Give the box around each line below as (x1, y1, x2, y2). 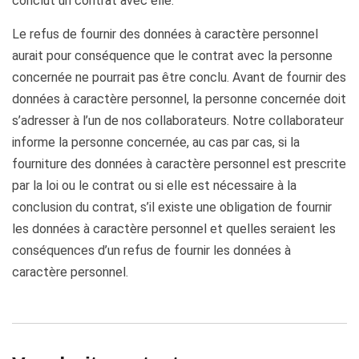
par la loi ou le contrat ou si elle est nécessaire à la (12, 178, 296, 193)
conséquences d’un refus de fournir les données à (12, 243, 291, 258)
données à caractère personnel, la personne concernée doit (12, 91, 346, 107)
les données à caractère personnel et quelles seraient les (12, 221, 336, 236)
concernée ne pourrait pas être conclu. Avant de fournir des (12, 70, 346, 85)
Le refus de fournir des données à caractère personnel (12, 26, 318, 42)
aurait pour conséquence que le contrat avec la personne (12, 48, 333, 63)
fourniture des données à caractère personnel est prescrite (12, 156, 346, 171)
